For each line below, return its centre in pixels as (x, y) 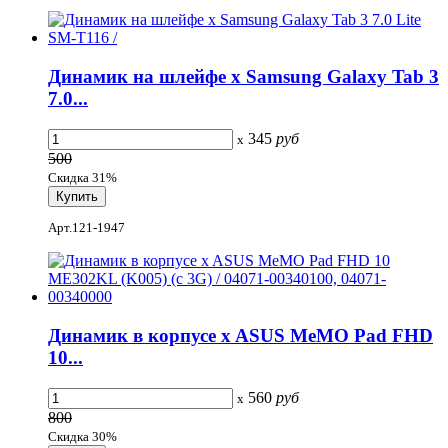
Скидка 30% (82, 436)
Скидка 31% (82, 177)
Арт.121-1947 (86, 228)
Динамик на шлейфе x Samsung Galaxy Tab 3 (243, 77)
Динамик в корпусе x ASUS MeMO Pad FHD (240, 335)
